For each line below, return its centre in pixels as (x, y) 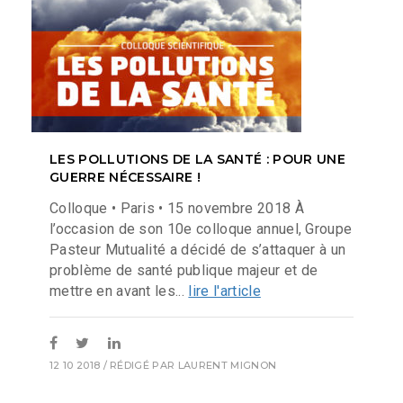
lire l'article (224, 291)
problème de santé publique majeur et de (184, 271)
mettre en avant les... (119, 291)
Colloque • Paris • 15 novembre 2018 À (177, 209)
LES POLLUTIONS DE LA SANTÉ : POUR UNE (197, 159)
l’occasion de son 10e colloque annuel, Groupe (201, 229)
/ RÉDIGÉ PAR (139, 366)
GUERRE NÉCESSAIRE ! (125, 177)
